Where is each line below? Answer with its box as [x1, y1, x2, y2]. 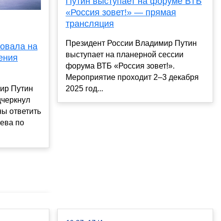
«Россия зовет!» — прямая [66, 7, 176, 18]
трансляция [66, 19, 114, 29]
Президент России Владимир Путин [66, 39, 197, 48]
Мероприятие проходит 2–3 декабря [66, 73, 199, 82]
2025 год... [66, 84, 103, 93]
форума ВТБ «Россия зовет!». [66, 62, 175, 71]
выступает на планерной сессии [66, 50, 184, 59]
